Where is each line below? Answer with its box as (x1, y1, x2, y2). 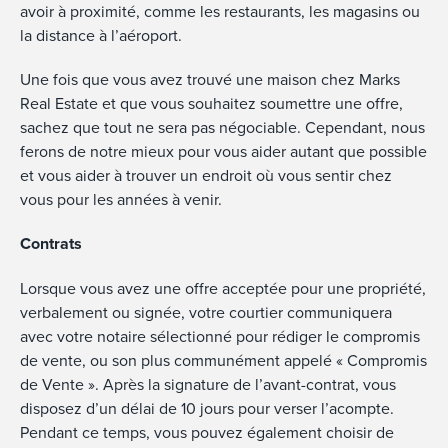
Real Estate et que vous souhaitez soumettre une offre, (20, 92, 403, 114)
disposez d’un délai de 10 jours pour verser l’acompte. (20, 397, 394, 419)
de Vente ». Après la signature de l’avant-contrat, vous (20, 373, 396, 395)
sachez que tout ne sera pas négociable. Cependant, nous (20, 116, 425, 138)
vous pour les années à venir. (20, 188, 222, 210)
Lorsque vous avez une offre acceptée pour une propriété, (20, 277, 426, 299)
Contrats (20, 232, 82, 255)
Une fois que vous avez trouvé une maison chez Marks (20, 68, 400, 90)
